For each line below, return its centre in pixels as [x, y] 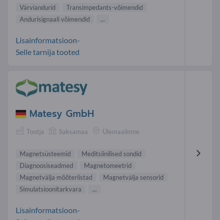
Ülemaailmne [121, 132]
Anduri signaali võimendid [55, 19]
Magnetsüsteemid [45, 153]
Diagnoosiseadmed [46, 165]
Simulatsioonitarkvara [51, 189]
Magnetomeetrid [108, 165]
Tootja [35, 132]
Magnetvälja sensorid [133, 177]
